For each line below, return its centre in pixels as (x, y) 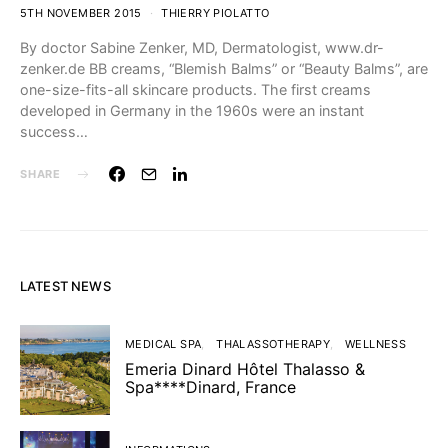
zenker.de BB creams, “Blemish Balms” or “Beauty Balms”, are (224, 68)
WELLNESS (376, 344)
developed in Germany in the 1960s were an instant (192, 110)
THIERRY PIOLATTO (215, 13)
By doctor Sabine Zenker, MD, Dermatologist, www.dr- (202, 47)
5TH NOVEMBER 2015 (81, 13)
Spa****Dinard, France (210, 387)
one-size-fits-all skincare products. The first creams (195, 89)
